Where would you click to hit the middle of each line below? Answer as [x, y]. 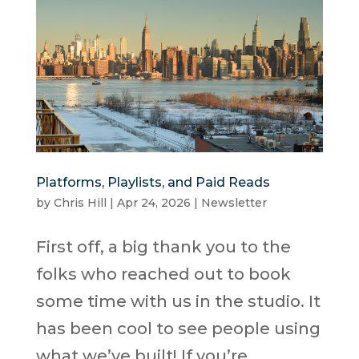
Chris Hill [80, 202]
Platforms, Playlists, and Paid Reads [153, 182]
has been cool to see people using [178, 328]
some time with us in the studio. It [178, 301]
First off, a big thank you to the [163, 246]
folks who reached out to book [163, 274]
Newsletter [234, 202]
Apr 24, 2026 [153, 202]
